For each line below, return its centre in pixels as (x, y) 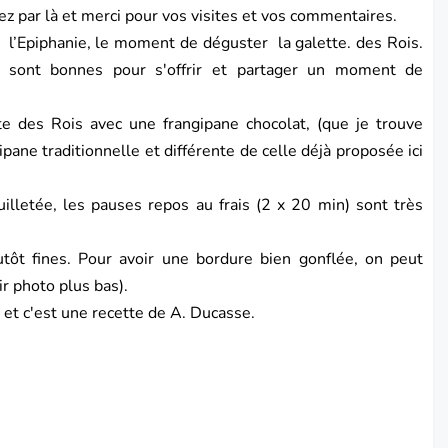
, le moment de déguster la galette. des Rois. (255, 43)
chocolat (273, 124)
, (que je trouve (365, 124)
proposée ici (379, 151)
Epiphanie (51, 43)
